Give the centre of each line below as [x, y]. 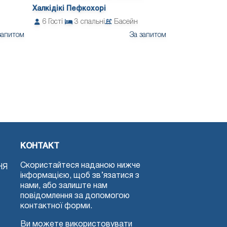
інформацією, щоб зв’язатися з [80, 176]
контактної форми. [56, 206]
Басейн [126, 22]
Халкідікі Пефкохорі [69, 9]
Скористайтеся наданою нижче [80, 166]
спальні [93, 22]
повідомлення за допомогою [75, 196]
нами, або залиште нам [64, 186]
